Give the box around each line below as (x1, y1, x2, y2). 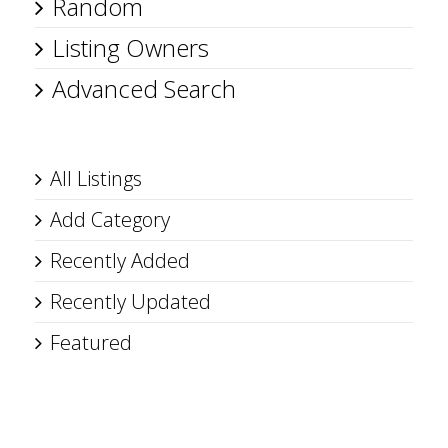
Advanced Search (52, 72, 236, 105)
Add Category (50, 206, 170, 233)
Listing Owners (52, 31, 209, 64)
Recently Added (50, 247, 190, 274)
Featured (50, 329, 132, 356)
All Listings (50, 165, 142, 192)
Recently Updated (50, 288, 211, 315)
